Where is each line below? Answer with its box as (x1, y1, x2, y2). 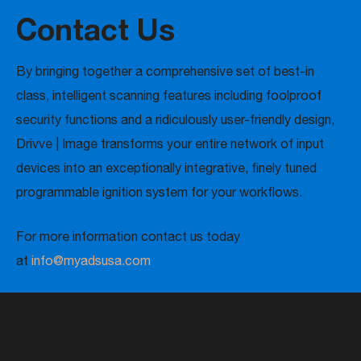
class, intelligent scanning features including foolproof (16, 88, 322, 102)
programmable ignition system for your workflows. (16, 185, 302, 199)
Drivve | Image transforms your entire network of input (16, 136, 324, 151)
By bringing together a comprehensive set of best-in (16, 64, 314, 78)
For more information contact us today (16, 229, 240, 243)
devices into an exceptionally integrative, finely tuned (16, 160, 317, 175)
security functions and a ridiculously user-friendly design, (16, 112, 334, 127)
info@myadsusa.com (31, 253, 151, 268)
